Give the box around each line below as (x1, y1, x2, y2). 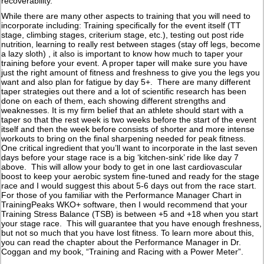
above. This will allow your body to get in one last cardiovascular (1, 161, 243, 171)
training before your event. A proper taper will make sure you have (1, 58, 248, 68)
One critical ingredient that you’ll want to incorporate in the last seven (1, 143, 258, 153)
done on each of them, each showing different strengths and (1, 95, 226, 105)
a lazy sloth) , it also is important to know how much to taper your (1, 48, 243, 58)
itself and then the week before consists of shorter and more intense (1, 124, 255, 134)
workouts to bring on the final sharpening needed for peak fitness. (1, 133, 249, 143)
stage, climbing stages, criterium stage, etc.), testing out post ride (1, 29, 245, 39)
